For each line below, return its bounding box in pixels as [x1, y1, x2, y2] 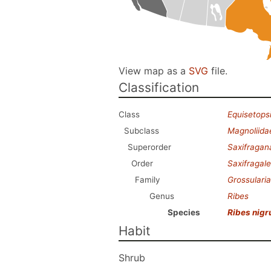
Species [168, 207, 200, 217]
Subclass [124, 126, 159, 135]
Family [135, 175, 160, 184]
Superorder [128, 142, 171, 152]
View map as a [119, 65, 189, 77]
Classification [119, 80, 199, 95]
